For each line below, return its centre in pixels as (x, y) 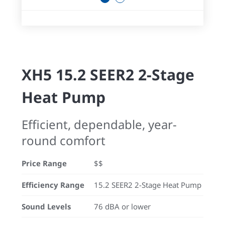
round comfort (64, 140)
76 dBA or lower (122, 206)
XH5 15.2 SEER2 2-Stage (108, 75)
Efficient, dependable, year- (99, 124)
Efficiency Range (53, 185)
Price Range (44, 163)
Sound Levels (46, 206)
